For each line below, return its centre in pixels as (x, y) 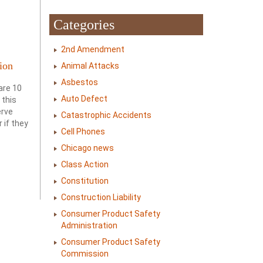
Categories (84, 25)
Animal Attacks (90, 66)
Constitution (85, 181)
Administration (89, 225)
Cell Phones (83, 131)
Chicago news (87, 148)
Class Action (85, 164)
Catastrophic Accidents (106, 115)
